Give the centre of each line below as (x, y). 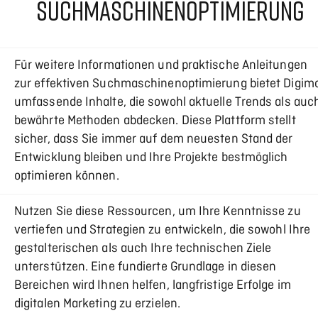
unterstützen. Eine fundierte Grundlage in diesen (146, 268)
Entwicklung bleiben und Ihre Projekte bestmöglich (151, 158)
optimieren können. (67, 177)
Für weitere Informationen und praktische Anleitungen (161, 66)
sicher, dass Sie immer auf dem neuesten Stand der (154, 140)
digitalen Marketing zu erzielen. (97, 305)
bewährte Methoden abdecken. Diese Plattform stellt (155, 121)
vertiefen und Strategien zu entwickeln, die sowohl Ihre (163, 231)
